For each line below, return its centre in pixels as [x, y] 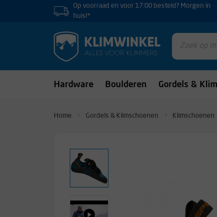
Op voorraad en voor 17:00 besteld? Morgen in [142, 6]
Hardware [74, 85]
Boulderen [126, 85]
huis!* [82, 16]
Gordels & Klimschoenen [122, 116]
